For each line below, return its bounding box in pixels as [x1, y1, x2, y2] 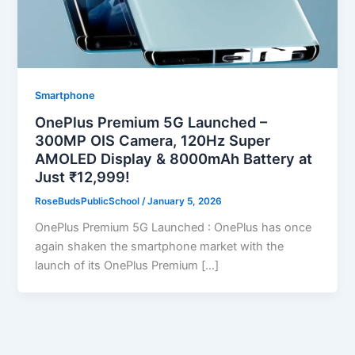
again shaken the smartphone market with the [35, 239, 284, 254]
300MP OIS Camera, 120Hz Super [35, 132, 271, 150]
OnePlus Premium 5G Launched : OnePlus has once [35, 220, 312, 235]
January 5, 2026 [147, 196, 223, 208]
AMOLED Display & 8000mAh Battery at [35, 150, 313, 168]
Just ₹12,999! [35, 168, 131, 186]
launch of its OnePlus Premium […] [35, 258, 219, 273]
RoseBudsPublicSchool [35, 196, 143, 208]
